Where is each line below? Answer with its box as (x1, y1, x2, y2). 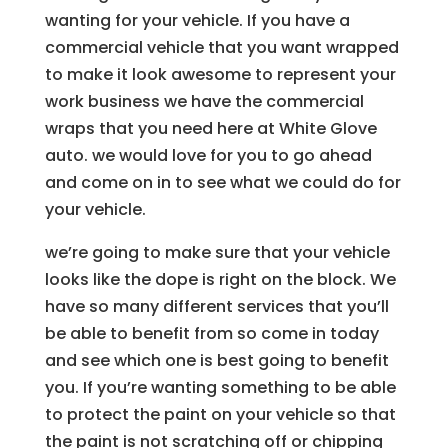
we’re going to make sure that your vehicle (44, 240, 390, 264)
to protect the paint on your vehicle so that (44, 402, 396, 426)
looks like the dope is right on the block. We (44, 267, 396, 291)
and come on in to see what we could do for (44, 170, 401, 194)
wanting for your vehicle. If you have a (44, 8, 350, 32)
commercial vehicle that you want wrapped (44, 35, 399, 59)
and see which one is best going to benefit (44, 348, 389, 372)
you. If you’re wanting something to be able (44, 375, 396, 399)
